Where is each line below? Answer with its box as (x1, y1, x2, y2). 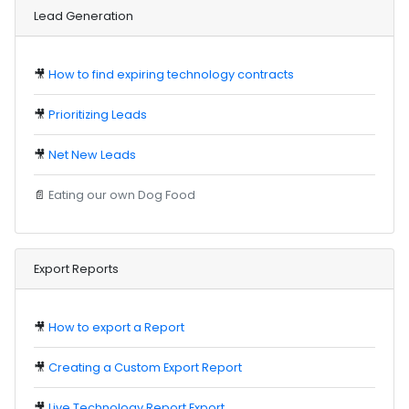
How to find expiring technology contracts (48, 66, 295, 82)
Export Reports (34, 260, 120, 277)
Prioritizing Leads (48, 106, 148, 122)
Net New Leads (48, 146, 137, 163)
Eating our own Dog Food (48, 186, 196, 203)
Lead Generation (34, 7, 134, 24)
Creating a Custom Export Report (48, 359, 243, 375)
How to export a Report (48, 319, 185, 335)
